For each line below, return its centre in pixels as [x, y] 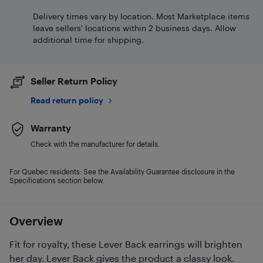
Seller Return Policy [74, 81]
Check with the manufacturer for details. [95, 144]
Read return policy [67, 100]
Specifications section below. [57, 180]
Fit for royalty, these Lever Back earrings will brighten [126, 244]
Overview [36, 221]
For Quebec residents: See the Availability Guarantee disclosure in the [122, 171]
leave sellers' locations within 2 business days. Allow [134, 28]
